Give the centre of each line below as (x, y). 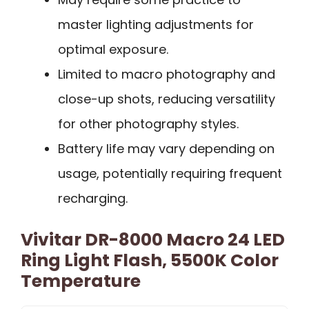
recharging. (93, 199)
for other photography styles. (148, 124)
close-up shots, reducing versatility (167, 99)
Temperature (81, 281)
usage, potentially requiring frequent (170, 174)
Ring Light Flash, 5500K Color (150, 261)
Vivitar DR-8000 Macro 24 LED (153, 240)
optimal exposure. (113, 50)
